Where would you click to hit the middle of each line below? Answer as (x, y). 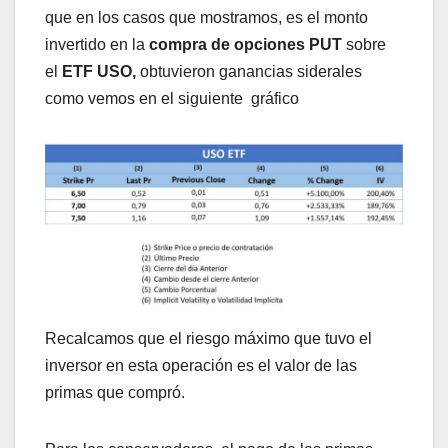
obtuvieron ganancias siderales (251, 72)
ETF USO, (101, 72)
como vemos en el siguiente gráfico (172, 99)
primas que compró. (115, 393)
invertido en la (97, 45)
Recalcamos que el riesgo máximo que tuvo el (208, 339)
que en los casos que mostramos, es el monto (206, 18)
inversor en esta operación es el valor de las (201, 366)
